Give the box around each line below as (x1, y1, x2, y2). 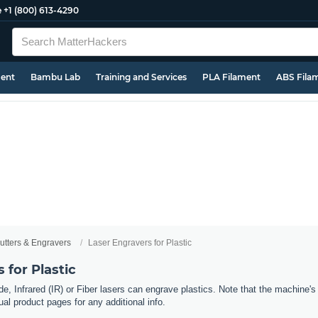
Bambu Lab (31, 72, 80, 82)
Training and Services (96, 72, 187, 82)
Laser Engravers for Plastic (88, 238, 192, 248)
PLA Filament (202, 72, 261, 82)
